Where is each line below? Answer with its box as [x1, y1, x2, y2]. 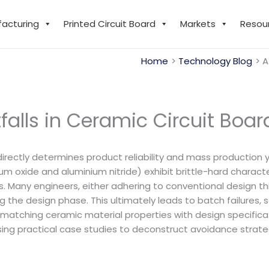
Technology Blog [178, 55, 252, 67]
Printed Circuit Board [63, 17, 156, 30]
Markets [180, 17, 216, 30]
